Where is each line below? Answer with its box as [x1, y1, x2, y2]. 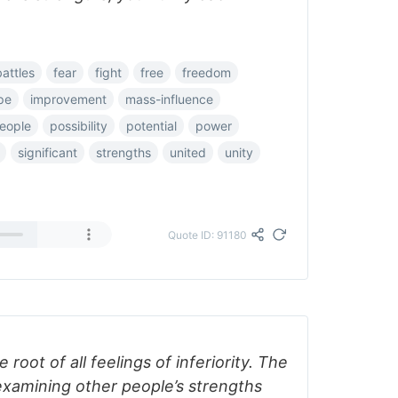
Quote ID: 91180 [168, 227, 247, 242]
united [170, 145, 206, 160]
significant [18, 145, 77, 160]
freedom [182, 65, 231, 80]
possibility [50, 118, 107, 133]
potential [126, 118, 177, 133]
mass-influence [125, 92, 213, 107]
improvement [30, 92, 107, 107]
